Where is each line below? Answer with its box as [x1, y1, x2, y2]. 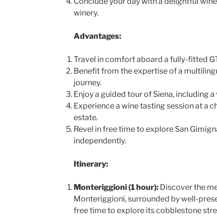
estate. [73, 113, 98, 122]
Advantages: [73, 31, 121, 41]
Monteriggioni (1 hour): [73, 183, 158, 192]
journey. [73, 78, 101, 87]
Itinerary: [73, 159, 108, 169]
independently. [73, 136, 126, 145]
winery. [73, 8, 98, 17]
